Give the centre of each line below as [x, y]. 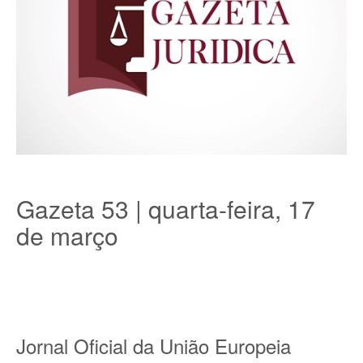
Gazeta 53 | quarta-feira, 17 [166, 209]
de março [67, 235]
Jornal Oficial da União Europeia [154, 346]
